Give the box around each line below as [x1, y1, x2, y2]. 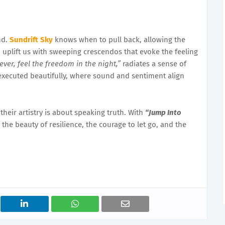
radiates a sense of [121, 59, 186, 68]
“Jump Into [145, 108, 181, 117]
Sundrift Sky [10, 35, 53, 44]
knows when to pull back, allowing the [53, 35, 185, 44]
